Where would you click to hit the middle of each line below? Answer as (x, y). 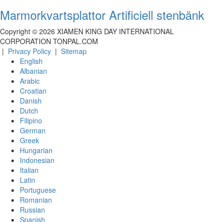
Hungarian (36, 150)
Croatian (33, 91)
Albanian (33, 71)
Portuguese (38, 190)
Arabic (30, 81)
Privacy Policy (29, 51)
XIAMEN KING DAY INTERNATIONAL (115, 31)
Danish (31, 101)
